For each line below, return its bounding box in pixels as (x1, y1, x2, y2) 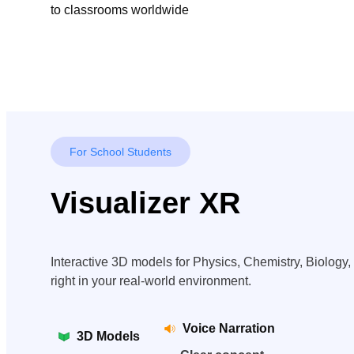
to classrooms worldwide (51, 3, 189, 17)
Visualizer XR (51, 186, 240, 220)
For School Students (70, 145, 171, 159)
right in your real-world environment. (51, 274, 251, 288)
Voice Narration (182, 322, 275, 336)
